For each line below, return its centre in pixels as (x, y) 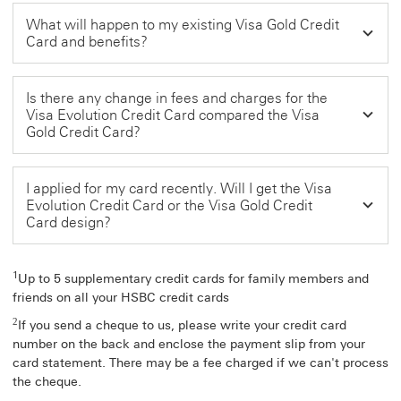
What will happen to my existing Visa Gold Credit (183, 24)
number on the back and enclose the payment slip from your (189, 344)
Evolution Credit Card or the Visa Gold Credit (169, 205)
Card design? (70, 222)
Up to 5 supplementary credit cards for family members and (193, 278)
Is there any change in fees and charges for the (177, 98)
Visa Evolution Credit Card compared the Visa (173, 115)
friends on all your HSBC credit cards (121, 297)
